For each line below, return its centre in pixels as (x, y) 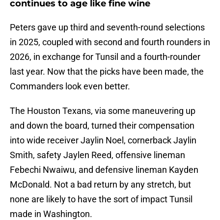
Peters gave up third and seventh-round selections (107, 27)
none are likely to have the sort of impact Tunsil (101, 199)
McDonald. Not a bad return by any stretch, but (100, 185)
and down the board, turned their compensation (102, 126)
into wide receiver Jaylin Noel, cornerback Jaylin (103, 140)
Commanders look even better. (70, 86)
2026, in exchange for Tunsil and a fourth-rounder (105, 57)
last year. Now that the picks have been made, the (107, 72)
